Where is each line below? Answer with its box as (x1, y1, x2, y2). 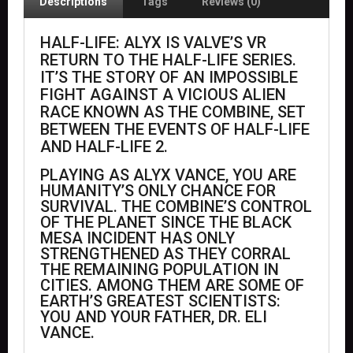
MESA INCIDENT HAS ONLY (40, 228, 235, 247)
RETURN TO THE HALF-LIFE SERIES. (40, 50, 296, 69)
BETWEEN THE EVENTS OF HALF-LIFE (40, 119, 310, 139)
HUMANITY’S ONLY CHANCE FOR (40, 180, 276, 200)
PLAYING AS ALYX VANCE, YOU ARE (40, 165, 296, 184)
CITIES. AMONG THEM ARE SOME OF (40, 275, 304, 295)
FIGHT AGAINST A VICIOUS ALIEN (40, 84, 286, 104)
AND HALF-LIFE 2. (40, 136, 168, 156)
